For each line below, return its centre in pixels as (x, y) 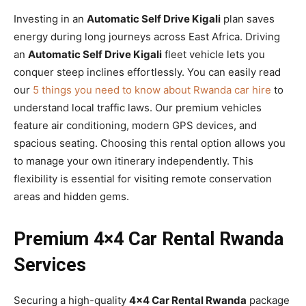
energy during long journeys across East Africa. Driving (147, 36)
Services (50, 265)
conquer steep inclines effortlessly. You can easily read (147, 72)
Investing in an (50, 18)
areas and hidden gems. (71, 196)
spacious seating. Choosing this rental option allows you (150, 143)
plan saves (248, 18)
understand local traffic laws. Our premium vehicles (138, 107)
